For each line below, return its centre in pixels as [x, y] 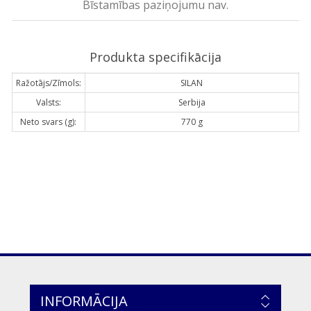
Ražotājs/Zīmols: [48, 83]
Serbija [192, 102]
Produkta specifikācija [155, 57]
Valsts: [48, 102]
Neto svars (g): [49, 121]
